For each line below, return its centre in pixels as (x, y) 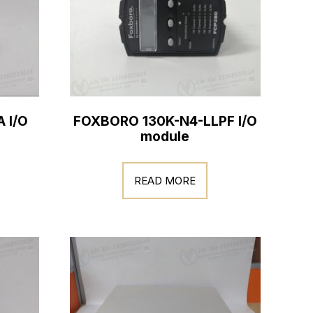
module (165, 137)
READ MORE (165, 180)
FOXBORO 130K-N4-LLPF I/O (165, 121)
